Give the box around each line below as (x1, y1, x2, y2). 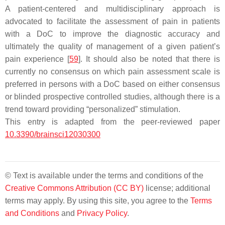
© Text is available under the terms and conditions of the (5, 171, 203, 180)
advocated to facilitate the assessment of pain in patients (5, 17, 220, 26)
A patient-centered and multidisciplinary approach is (5, 5, 220, 14)
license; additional (144, 184, 210, 193)
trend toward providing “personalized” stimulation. (5, 105, 180, 114)
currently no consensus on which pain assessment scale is (5, 67, 220, 76)
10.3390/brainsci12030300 (5, 130, 100, 139)
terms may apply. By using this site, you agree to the (5, 196, 190, 205)
